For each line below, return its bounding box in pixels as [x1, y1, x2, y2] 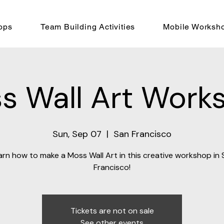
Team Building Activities [40, 22, 135, 31]
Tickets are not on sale [70, 205, 154, 216]
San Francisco [113, 128, 171, 140]
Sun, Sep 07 [52, 128, 101, 140]
